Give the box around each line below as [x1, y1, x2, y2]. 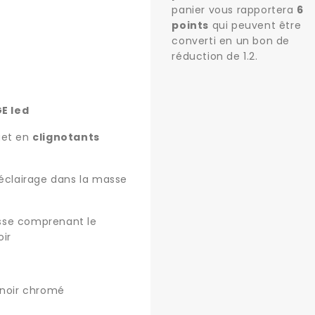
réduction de [172, 49, 244, 63]
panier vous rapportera [172, 3, 297, 17]
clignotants [32, 130, 100, 144]
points [172, 18, 210, 32]
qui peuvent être [209, 18, 302, 32]
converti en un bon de [172, 34, 290, 48]
